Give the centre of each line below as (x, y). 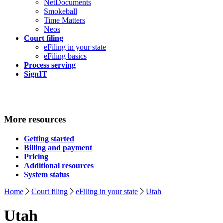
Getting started (49, 138)
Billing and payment (58, 147)
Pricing (36, 156)
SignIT (36, 74)
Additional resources (59, 165)
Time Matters (64, 20)
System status (47, 174)
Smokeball (60, 11)
